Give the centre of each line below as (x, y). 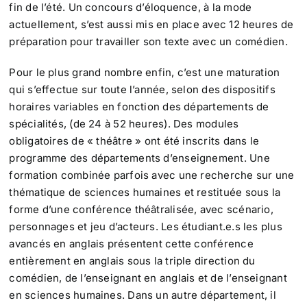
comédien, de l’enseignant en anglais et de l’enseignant (148, 278)
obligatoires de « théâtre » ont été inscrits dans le (134, 141)
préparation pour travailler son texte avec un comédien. (148, 42)
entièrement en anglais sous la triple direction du (132, 261)
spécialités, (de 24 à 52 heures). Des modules (124, 124)
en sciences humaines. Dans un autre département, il (143, 295)
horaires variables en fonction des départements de (139, 107)
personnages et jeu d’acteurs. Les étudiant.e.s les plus (146, 227)
